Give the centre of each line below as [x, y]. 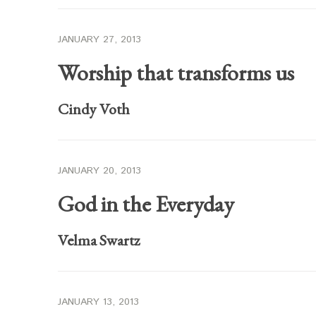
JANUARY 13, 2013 [98, 302]
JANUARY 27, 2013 [99, 39]
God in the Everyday [146, 204]
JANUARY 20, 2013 [99, 171]
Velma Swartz [99, 240]
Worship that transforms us [176, 73]
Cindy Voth [94, 109]
